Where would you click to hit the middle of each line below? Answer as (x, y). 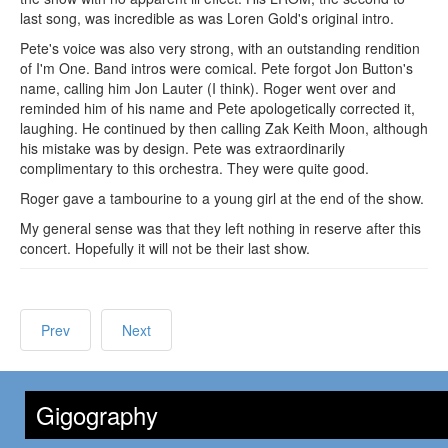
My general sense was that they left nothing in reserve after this (220, 227)
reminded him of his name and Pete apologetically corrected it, (217, 107)
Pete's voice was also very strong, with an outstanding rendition (220, 47)
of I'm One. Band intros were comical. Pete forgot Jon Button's (216, 67)
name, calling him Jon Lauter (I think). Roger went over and (208, 87)
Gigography (97, 414)
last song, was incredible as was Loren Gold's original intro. (207, 17)
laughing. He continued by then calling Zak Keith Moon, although (224, 127)
